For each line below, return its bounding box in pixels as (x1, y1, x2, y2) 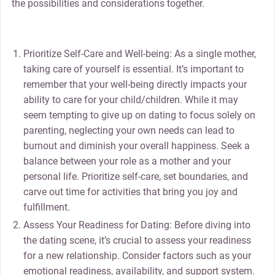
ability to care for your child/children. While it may (23, 93, 239, 106)
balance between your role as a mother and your (23, 155, 231, 167)
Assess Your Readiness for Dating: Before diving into (23, 219, 251, 231)
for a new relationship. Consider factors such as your (23, 249, 252, 261)
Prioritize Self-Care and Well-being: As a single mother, (23, 47, 257, 60)
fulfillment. (23, 201, 71, 213)
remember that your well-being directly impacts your (23, 78, 247, 90)
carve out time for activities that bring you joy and (23, 185, 238, 198)
